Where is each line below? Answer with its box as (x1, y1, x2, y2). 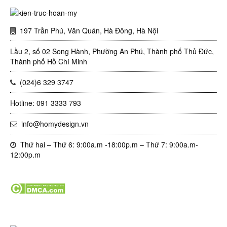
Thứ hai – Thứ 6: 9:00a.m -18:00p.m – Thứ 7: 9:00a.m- (16, 139, 198, 149)
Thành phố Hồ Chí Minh (10, 56, 87, 66)
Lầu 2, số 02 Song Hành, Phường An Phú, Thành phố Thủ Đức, (10, 46, 214, 56)
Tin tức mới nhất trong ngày (10, 202, 132, 215)
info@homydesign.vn (17, 119, 89, 129)
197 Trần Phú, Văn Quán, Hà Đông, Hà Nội (16, 25, 158, 35)
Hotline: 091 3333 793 (10, 98, 81, 108)
